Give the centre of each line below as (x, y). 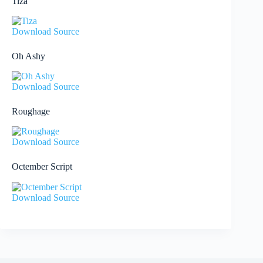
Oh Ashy (28, 56)
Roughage (31, 112)
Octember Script (42, 167)
